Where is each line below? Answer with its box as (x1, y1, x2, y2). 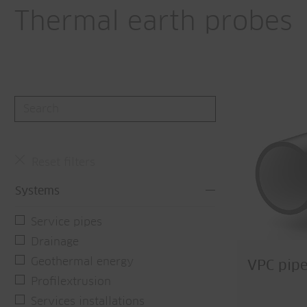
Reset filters (32, 156, 95, 168)
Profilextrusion (31, 275, 111, 287)
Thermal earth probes (14, 9, 293, 36)
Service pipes (31, 216, 102, 228)
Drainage (31, 236, 79, 247)
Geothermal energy (31, 256, 134, 267)
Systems (15, 185, 60, 197)
